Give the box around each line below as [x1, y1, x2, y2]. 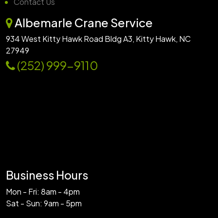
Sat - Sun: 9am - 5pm [6, 198, 82, 209]
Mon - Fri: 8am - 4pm [6, 186, 80, 197]
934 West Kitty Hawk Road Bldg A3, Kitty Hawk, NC [6, 34, 191, 44]
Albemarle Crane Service [13, 15, 153, 30]
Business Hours [6, 168, 88, 182]
